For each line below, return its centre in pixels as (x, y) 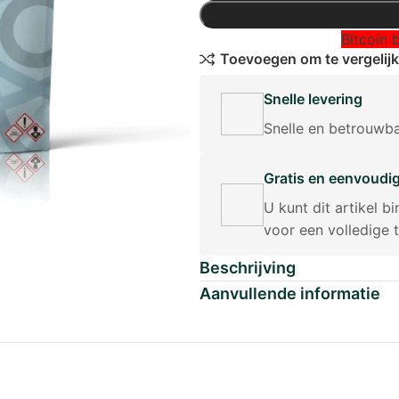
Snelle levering (313, 98)
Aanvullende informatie (290, 293)
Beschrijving (248, 267)
